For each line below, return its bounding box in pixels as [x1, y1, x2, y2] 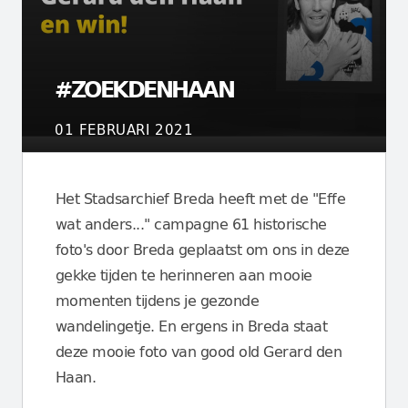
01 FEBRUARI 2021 [55, 119, 194, 140]
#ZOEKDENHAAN [55, 72, 233, 107]
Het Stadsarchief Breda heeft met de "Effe [56, 187, 346, 209]
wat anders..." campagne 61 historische [56, 212, 327, 235]
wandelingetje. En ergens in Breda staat [56, 314, 328, 337]
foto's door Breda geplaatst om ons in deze [56, 238, 350, 260]
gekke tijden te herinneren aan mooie [56, 263, 312, 286]
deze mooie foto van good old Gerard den [56, 340, 342, 362]
